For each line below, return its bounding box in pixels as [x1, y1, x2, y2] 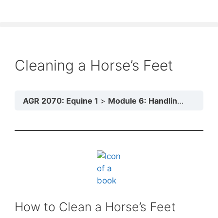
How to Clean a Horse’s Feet [15, 199, 176, 214]
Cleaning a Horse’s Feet [15, 56, 173, 74]
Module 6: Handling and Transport [108, 95, 177, 106]
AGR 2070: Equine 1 [23, 95, 100, 106]
